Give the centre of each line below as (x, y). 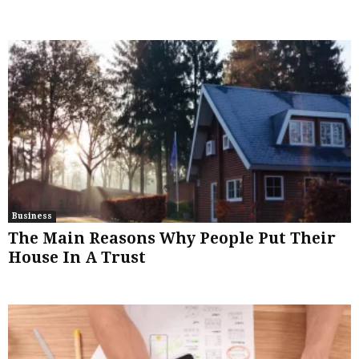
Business (32, 216)
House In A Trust (77, 258)
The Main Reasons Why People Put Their (172, 239)
